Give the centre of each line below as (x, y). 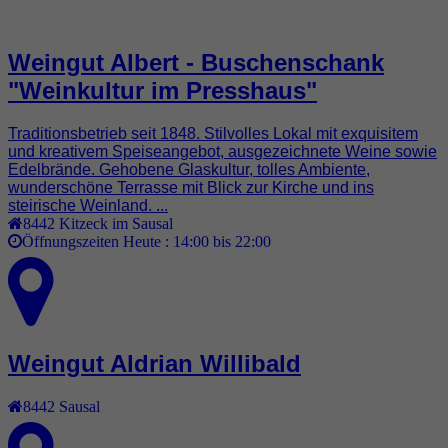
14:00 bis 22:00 (222, 240)
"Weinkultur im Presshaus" (162, 90)
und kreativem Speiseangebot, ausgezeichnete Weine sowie (222, 151)
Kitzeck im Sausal (116, 222)
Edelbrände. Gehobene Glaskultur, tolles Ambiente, (189, 169)
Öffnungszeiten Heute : (97, 240)
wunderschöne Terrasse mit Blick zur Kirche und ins (191, 187)
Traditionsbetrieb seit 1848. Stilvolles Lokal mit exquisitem (213, 133)
